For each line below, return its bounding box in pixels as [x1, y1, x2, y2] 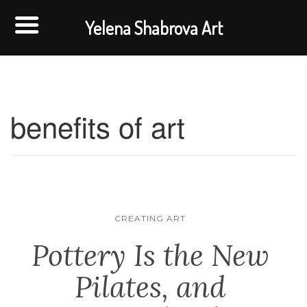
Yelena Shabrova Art [84, 16, 223, 39]
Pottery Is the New [31, 237, 269, 274]
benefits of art [10, 106, 185, 147]
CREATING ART [114, 213, 186, 223]
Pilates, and [75, 269, 225, 306]
